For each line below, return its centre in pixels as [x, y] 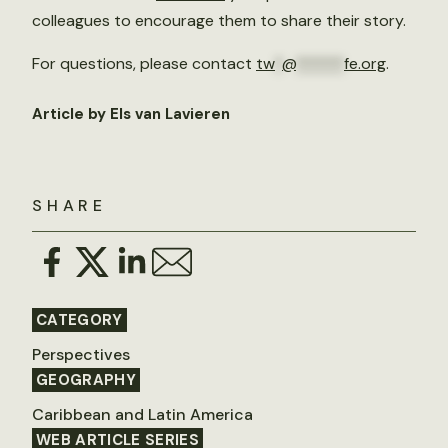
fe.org [365, 63]
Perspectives [81, 354]
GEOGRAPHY [86, 380]
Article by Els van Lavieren [131, 114]
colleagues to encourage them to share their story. [219, 20]
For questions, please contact [144, 63]
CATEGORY [79, 320]
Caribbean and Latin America [142, 414]
